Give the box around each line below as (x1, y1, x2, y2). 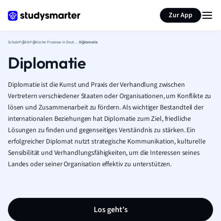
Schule (8, 39, 19, 45)
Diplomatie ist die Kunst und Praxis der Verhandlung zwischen (8, 80, 185, 90)
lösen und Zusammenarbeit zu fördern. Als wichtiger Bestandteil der (8, 103, 204, 112)
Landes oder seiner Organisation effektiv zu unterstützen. (8, 159, 172, 169)
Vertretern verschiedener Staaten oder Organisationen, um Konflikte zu (8, 91, 212, 101)
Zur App (169, 10, 192, 20)
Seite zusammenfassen (128, 4, 196, 14)
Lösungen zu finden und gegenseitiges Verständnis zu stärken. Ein (8, 125, 196, 135)
